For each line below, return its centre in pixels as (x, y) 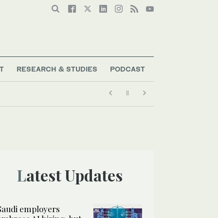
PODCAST (127, 69)
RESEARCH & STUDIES (57, 69)
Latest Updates (74, 175)
